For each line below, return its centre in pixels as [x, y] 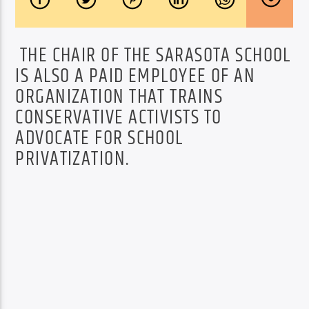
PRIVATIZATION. [72, 159]
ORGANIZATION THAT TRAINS [119, 97]
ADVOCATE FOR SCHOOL [99, 138]
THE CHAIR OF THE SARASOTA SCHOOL [153, 56]
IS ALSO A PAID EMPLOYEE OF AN [136, 76]
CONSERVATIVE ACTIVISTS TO [119, 118]
